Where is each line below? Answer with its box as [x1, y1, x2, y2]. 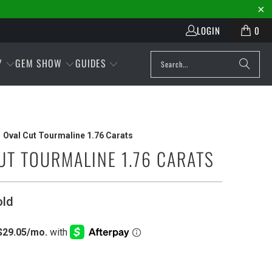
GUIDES [75, 56, 106, 70]
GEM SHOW [15, 56, 63, 70]
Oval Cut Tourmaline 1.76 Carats [2, 131, 133, 140]
